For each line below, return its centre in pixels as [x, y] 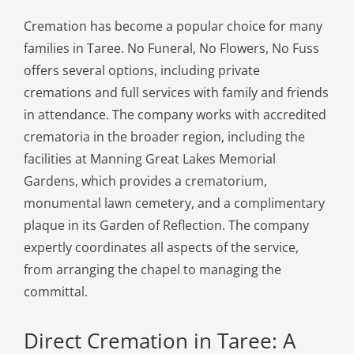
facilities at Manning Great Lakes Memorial [149, 158]
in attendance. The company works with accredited [175, 114]
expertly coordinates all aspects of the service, [161, 247]
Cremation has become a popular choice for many [173, 26]
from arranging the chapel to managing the [152, 269]
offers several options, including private [141, 70]
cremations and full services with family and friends [176, 92]
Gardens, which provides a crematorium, [145, 181]
